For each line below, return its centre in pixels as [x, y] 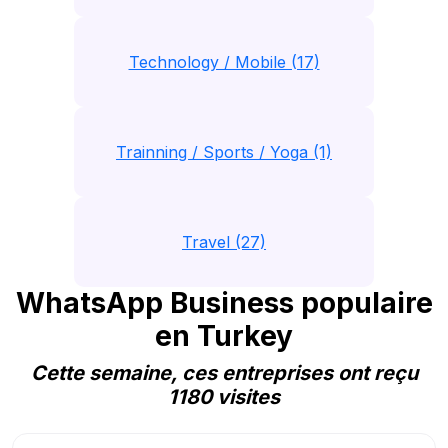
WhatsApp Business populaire [224, 303]
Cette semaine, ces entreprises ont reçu [224, 373]
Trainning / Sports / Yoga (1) [224, 152]
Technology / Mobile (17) [224, 62]
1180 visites [224, 397]
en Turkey [224, 336]
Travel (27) [224, 242]
